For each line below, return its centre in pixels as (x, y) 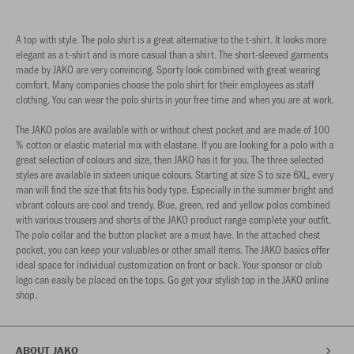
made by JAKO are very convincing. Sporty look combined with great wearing (168, 69)
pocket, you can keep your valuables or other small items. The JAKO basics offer (173, 249)
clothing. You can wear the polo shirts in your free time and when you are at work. (175, 99)
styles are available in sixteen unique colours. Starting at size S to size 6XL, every (175, 174)
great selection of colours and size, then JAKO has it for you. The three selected (170, 159)
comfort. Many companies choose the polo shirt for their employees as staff (165, 84)
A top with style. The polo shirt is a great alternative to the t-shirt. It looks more (171, 39)
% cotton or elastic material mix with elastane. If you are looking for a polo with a (175, 144)
